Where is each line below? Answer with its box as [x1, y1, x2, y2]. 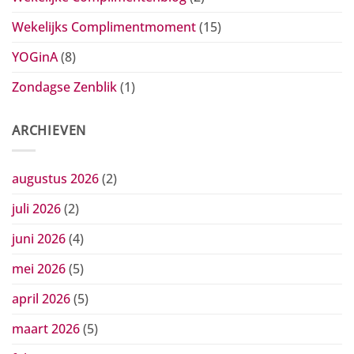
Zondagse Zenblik [12, 78, 117, 96]
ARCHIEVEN [12, 122, 87, 140]
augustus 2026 [12, 169, 99, 187]
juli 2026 [12, 199, 61, 217]
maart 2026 [12, 319, 80, 337]
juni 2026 [12, 229, 66, 247]
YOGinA [12, 48, 58, 66]
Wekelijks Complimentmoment [12, 18, 196, 36]
